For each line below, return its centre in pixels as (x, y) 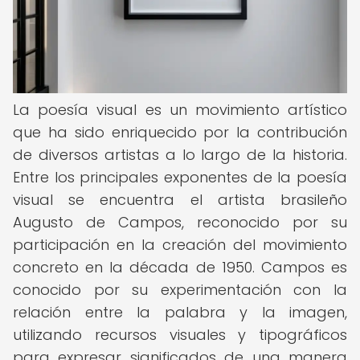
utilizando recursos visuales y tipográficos (180, 335)
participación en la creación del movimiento (180, 245)
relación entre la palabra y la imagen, (180, 312)
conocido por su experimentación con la (180, 290)
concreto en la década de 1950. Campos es (180, 267)
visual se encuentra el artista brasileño (180, 200)
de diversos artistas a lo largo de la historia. (180, 155)
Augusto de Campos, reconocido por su (180, 222)
